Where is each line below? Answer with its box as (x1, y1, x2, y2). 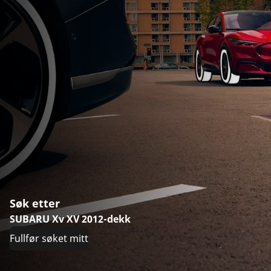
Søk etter (10, 195, 60, 211)
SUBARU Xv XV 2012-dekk (10, 212, 131, 226)
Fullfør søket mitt (10, 231, 88, 245)
